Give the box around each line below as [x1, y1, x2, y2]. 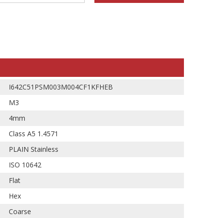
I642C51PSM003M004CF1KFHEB [9, 82, 113, 91]
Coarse [9, 207, 31, 216]
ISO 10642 [9, 160, 41, 169]
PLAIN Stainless [9, 145, 58, 154]
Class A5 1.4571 [9, 129, 58, 138]
